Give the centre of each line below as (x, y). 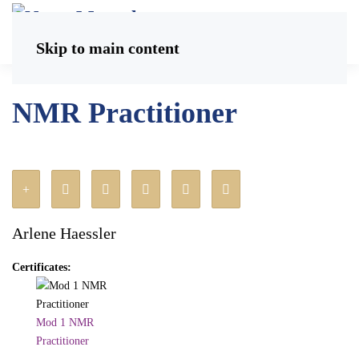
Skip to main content (108, 48)
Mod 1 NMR (65, 323)
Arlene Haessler (64, 233)
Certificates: (42, 267)
